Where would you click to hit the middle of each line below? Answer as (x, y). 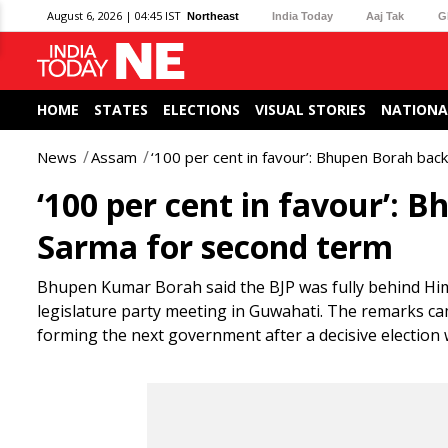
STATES (121, 109)
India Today (303, 15)
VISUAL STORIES (310, 109)
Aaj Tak (385, 15)
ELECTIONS (201, 109)
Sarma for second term (215, 246)
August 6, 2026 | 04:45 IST (114, 15)
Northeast (213, 15)
